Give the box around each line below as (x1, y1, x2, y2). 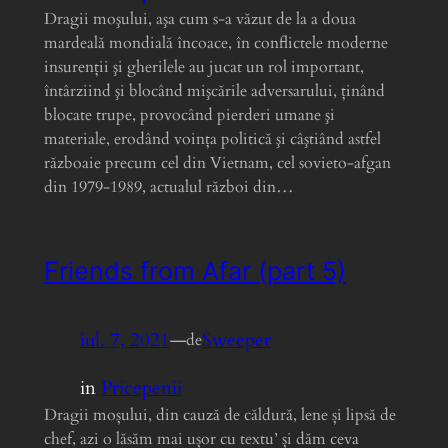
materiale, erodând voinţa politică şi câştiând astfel (43, 128, 381, 151)
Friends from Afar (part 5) (43, 255, 346, 286)
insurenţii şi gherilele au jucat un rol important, (43, 56, 364, 79)
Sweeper (201, 326, 271, 353)
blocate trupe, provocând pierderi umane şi (43, 104, 335, 127)
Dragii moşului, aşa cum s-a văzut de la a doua (43, 8, 356, 31)
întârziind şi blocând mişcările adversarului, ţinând (43, 80, 385, 103)
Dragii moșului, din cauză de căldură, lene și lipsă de (43, 403, 396, 426)
